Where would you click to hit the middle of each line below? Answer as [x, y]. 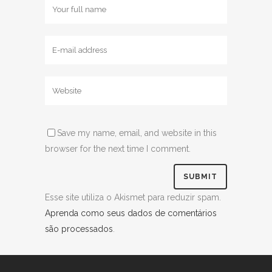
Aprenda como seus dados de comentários [131, 213]
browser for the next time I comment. [118, 148]
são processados [79, 229]
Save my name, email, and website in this [137, 133]
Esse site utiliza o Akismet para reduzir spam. [133, 197]
